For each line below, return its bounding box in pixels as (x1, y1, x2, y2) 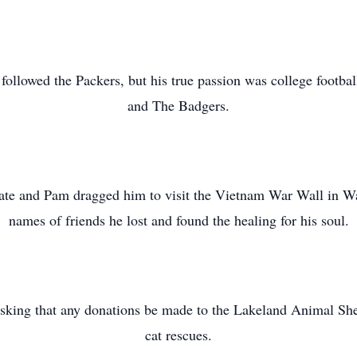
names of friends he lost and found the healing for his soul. (8, 210, 349, 229)
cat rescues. (145, 325, 212, 344)
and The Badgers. (127, 96, 229, 115)
